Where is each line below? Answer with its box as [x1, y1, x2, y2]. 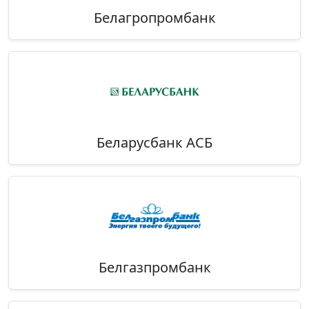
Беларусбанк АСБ [97, 133, 212, 152]
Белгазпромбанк [98, 258, 211, 277]
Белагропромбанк [93, 8, 216, 28]
